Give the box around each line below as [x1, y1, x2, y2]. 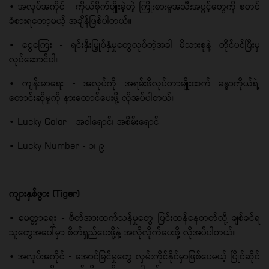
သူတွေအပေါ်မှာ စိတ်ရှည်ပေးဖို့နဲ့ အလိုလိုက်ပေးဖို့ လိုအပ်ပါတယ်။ [9, 226, 236, 238]
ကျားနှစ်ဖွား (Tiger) [9, 187, 80, 199]
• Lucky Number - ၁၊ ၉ [9, 139, 104, 151]
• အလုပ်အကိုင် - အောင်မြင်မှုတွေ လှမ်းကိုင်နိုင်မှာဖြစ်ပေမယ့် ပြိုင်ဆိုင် [9, 250, 260, 262]
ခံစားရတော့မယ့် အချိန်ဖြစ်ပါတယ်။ [9, 14, 131, 26]
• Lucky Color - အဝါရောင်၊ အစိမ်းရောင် [9, 115, 159, 127]
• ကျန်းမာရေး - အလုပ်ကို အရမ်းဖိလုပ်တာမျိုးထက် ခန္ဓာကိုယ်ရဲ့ [9, 77, 260, 89]
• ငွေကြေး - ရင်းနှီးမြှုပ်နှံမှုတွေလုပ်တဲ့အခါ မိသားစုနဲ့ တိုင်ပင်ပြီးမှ [9, 38, 260, 50]
